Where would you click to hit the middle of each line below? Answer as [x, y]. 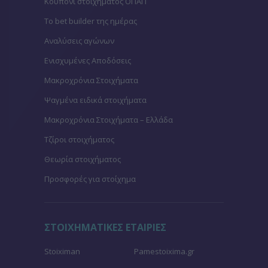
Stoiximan [62, 251]
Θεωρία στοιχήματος [83, 159]
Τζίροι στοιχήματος [79, 139]
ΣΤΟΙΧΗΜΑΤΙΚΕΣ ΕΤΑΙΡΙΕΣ [105, 227]
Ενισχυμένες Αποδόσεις [88, 60]
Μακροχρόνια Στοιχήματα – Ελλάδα [109, 119]
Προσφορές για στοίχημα [90, 179]
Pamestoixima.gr [164, 251]
